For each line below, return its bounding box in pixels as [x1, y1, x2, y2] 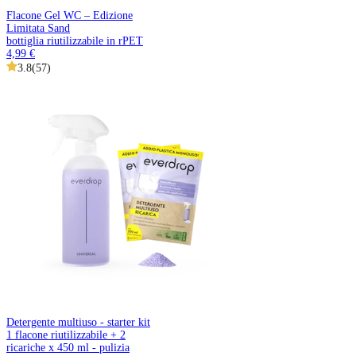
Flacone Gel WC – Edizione [6, 9, 133, 21]
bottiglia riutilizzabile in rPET [6, 34, 143, 47]
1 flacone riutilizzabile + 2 [6, 328, 126, 341]
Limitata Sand [6, 21, 70, 34]
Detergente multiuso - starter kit [6, 315, 150, 328]
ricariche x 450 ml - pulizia [6, 341, 130, 354]
